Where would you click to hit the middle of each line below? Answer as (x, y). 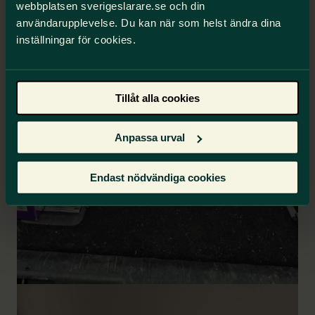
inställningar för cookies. (76, 39)
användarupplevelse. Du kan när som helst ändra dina (149, 22)
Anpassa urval (149, 137)
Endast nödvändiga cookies (157, 177)
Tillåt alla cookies (157, 98)
